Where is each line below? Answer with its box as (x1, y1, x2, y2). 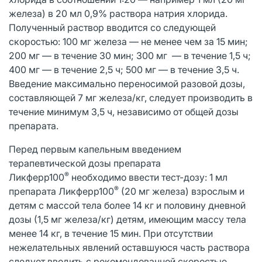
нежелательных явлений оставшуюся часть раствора (9, 241, 250, 253)
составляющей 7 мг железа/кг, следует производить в (9, 91, 253, 104)
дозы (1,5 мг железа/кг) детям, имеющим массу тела (9, 213, 246, 225)
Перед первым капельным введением (9, 143, 181, 155)
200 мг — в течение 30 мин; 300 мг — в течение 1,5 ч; (9, 49, 251, 61)
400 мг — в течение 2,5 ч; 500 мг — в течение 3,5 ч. (9, 63, 239, 75)
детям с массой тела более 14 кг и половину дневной (9, 199, 246, 211)
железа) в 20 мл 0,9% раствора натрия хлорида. (9, 7, 227, 19)
